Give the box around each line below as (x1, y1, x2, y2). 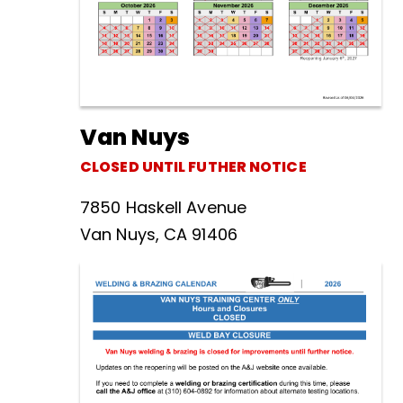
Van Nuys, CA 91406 (80, 222, 237, 246)
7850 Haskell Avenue (80, 195, 246, 219)
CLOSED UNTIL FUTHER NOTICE (80, 156, 307, 177)
